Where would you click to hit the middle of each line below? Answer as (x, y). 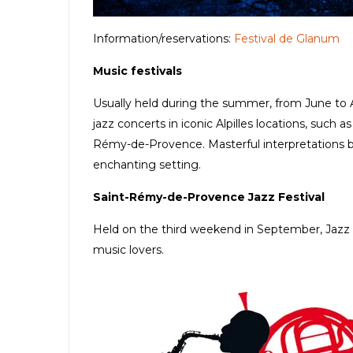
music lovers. (128, 249)
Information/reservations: (163, 38)
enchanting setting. (147, 164)
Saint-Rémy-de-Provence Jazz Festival (209, 197)
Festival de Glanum (287, 38)
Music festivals (137, 71)
